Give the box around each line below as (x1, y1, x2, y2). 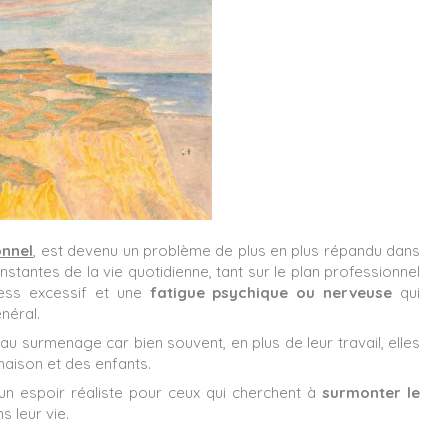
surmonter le (322, 382, 420, 402)
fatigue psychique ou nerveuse (149, 282, 393, 302)
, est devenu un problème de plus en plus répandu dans (33, 240, 421, 260)
